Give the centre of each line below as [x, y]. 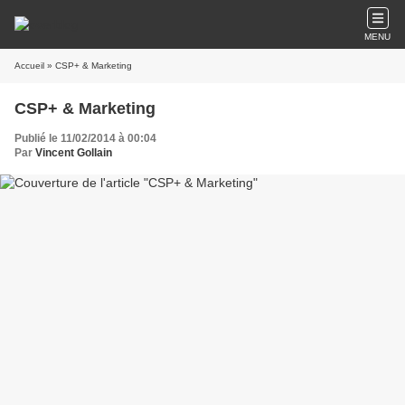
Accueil [29, 66]
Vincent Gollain [74, 153]
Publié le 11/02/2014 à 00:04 [85, 138]
